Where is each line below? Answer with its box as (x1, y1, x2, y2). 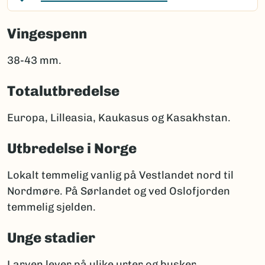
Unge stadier (7, 229, 95, 247)
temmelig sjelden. (7, 201, 96, 214)
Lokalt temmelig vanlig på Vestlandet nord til (7, 169, 234, 182)
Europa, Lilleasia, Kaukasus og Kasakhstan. (7, 111, 231, 125)
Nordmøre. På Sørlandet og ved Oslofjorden (7, 185, 230, 198)
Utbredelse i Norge (7, 140, 137, 157)
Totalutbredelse (7, 82, 119, 100)
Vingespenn (7, 25, 87, 43)
